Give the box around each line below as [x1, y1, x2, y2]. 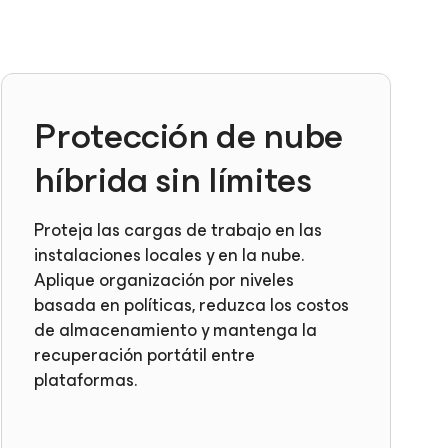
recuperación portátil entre [34, 340, 256, 370]
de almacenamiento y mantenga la [34, 315, 318, 345]
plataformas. [34, 365, 138, 395]
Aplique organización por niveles [34, 265, 295, 295]
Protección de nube [34, 106, 343, 166]
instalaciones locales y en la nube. [34, 240, 305, 270]
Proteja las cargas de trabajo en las [34, 215, 323, 245]
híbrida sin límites [34, 150, 312, 210]
